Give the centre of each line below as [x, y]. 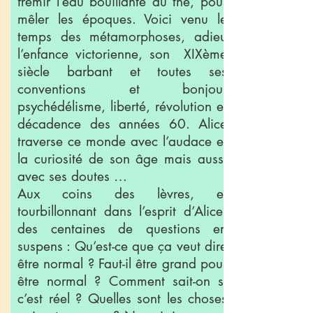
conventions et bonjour [122, 89]
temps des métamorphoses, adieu [122, 37]
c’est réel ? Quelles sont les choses [122, 299]
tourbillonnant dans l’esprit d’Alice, [122, 211]
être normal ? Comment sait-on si [122, 281]
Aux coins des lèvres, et [122, 194]
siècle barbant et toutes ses [122, 72]
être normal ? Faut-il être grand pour [122, 264]
